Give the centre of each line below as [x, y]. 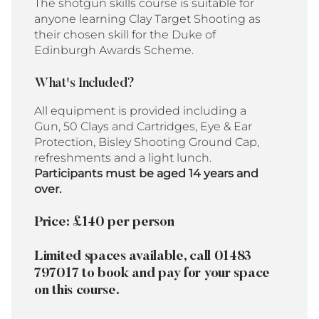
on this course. [77, 291]
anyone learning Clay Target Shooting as [147, 19]
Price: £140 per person [104, 223]
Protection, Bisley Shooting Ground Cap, [147, 142]
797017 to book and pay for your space [152, 274]
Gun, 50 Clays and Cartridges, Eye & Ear [143, 127]
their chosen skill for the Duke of [125, 35]
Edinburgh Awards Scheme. [114, 51]
